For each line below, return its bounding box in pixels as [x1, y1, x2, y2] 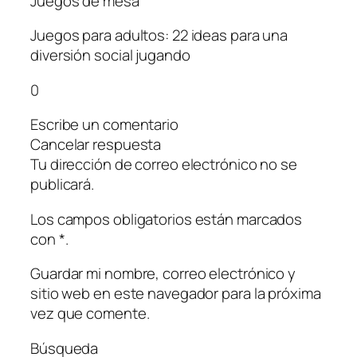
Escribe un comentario [30, 114, 178, 135]
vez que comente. [30, 303, 150, 324]
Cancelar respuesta [30, 134, 162, 155]
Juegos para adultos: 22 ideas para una [30, 25, 288, 46]
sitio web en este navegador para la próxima [30, 283, 321, 304]
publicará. [30, 174, 95, 195]
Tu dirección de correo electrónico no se [30, 154, 297, 175]
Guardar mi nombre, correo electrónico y [30, 263, 296, 284]
